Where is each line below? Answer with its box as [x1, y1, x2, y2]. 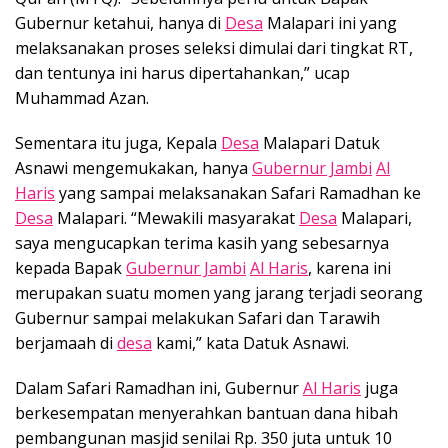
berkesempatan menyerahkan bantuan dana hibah [15, 401, 398, 424]
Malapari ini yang [263, 11, 397, 34]
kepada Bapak [15, 256, 126, 279]
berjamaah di [15, 331, 117, 354]
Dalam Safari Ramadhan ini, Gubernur [15, 376, 303, 399]
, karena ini [308, 256, 391, 279]
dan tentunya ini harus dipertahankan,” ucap [15, 61, 350, 84]
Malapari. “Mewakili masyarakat [53, 206, 299, 229]
